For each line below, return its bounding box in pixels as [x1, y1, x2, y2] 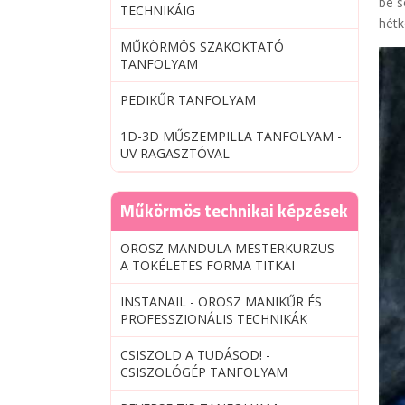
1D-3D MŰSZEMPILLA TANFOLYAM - [120, 127, 342, 145]
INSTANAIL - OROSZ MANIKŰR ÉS [120, 293, 322, 310]
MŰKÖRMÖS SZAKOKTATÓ [120, 38, 284, 55]
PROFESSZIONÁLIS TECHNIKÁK [120, 310, 307, 327]
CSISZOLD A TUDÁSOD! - [120, 346, 270, 363]
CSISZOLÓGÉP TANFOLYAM [120, 363, 287, 381]
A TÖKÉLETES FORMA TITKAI [120, 257, 295, 274]
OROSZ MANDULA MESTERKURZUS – [120, 240, 345, 257]
